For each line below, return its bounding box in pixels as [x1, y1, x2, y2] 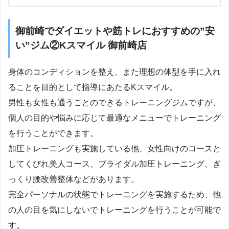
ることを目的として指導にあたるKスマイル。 [8, 83, 177, 92]
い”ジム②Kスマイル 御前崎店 [15, 40, 147, 51]
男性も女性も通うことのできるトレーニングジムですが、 [8, 98, 221, 107]
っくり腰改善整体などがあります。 [8, 175, 139, 184]
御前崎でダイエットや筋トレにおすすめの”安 [15, 26, 215, 37]
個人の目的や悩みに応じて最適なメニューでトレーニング [8, 113, 221, 123]
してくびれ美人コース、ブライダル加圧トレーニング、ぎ [8, 159, 221, 169]
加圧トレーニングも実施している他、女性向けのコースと [8, 144, 221, 153]
